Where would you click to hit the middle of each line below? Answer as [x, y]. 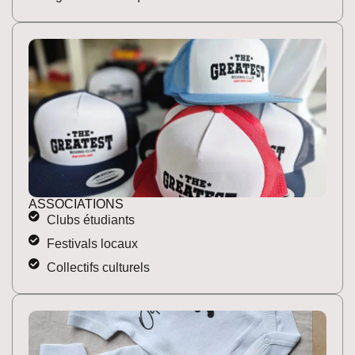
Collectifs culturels [98, 267]
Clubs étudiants [90, 219]
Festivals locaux [92, 243]
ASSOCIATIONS [76, 204]
